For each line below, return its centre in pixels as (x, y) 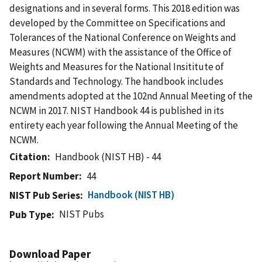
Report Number (44, 176)
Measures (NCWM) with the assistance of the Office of (120, 52)
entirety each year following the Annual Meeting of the (124, 125)
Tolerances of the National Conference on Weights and (123, 37)
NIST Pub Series (45, 195)
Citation (28, 156)
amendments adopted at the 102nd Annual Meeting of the (131, 96)
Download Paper (50, 254)
